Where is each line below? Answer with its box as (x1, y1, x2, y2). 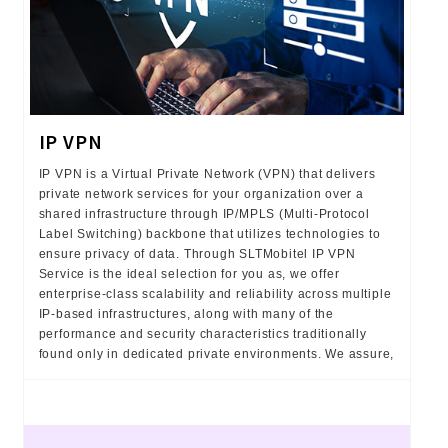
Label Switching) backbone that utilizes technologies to (38, 226, 381, 241)
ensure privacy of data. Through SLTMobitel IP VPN (38, 246, 356, 261)
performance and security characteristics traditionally (38, 326, 367, 341)
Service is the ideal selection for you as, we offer (38, 266, 340, 281)
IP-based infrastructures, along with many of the (38, 306, 334, 321)
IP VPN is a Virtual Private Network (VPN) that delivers (38, 166, 376, 181)
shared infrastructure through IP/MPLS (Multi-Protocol (38, 206, 370, 221)
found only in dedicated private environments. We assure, (38, 346, 395, 361)
